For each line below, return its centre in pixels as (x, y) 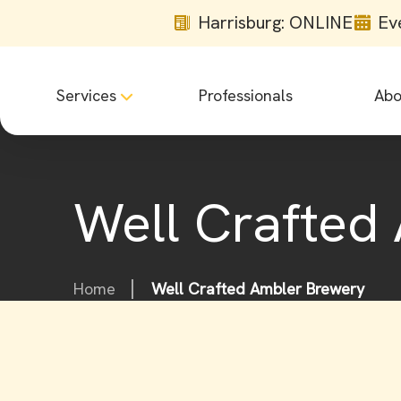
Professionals (245, 96)
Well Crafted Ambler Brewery (258, 289)
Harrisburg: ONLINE (275, 22)
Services (86, 96)
